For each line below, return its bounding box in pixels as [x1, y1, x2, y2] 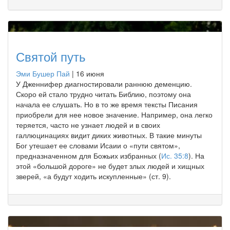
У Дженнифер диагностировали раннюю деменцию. [16, 78, 192, 89]
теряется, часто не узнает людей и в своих [16, 119, 160, 130]
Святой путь [16, 47, 86, 65]
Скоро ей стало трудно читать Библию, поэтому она [16, 88, 191, 99]
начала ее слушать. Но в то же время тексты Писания [16, 99, 198, 109]
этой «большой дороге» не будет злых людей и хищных [16, 160, 204, 171]
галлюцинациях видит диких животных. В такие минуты [16, 129, 202, 140]
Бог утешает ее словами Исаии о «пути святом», [16, 140, 180, 150]
